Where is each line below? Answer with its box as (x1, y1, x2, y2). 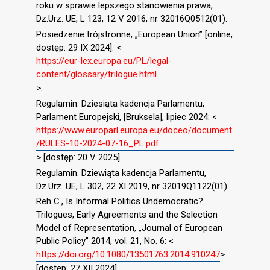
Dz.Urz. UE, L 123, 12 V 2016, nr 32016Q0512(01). (36, 13, 227, 25)
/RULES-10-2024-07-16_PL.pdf (36, 137, 159, 149)
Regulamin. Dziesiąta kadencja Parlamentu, (36, 98, 204, 109)
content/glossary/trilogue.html (36, 69, 157, 80)
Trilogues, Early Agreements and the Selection (36, 209, 218, 221)
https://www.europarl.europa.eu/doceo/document (36, 124, 232, 136)
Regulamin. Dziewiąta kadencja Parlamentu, (36, 167, 206, 178)
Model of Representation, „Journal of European (36, 222, 222, 234)
